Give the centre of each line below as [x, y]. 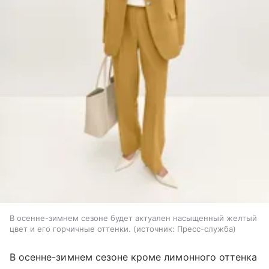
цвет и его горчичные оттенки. [70, 229]
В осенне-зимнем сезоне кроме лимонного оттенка [134, 257]
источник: [156, 229]
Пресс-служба [205, 229]
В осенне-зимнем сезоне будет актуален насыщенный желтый [133, 218]
